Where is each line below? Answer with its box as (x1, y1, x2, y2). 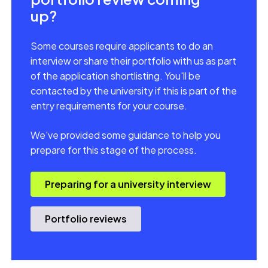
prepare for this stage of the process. (31, 144, 197, 157)
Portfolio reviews (45, 212, 127, 226)
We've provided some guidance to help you (31, 129, 221, 142)
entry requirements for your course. (31, 99, 188, 112)
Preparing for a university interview (45, 178, 212, 191)
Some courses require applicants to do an (31, 39, 214, 53)
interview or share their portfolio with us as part (31, 54, 237, 68)
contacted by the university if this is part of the (31, 84, 237, 98)
